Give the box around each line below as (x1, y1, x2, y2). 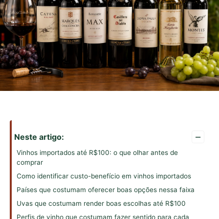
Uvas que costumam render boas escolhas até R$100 (17, 199, 186, 208)
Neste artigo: (14, 132, 64, 142)
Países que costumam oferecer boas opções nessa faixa (17, 186, 195, 194)
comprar (17, 158, 43, 167)
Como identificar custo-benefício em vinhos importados (17, 172, 191, 180)
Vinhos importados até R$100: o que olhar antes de (17, 149, 178, 157)
